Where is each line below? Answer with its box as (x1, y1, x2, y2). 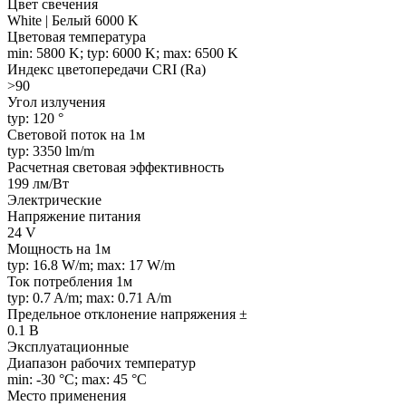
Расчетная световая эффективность (7, 159, 224, 175)
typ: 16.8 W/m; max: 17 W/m (7, 256, 175, 273)
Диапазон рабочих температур (7, 354, 196, 371)
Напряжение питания (7, 208, 140, 224)
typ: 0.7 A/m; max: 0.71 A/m (7, 289, 171, 305)
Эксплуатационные (7, 338, 129, 354)
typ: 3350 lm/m (7, 142, 94, 159)
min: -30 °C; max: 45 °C (7, 371, 147, 387)
